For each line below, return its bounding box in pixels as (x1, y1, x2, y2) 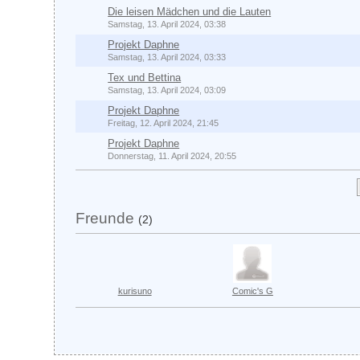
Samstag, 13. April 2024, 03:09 (108, 85, 227, 95)
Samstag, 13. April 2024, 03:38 (108, 19, 227, 29)
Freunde (76, 210, 135, 227)
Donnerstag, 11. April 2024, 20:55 (108, 151, 237, 161)
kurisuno (117, 286, 152, 296)
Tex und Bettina (108, 72, 182, 84)
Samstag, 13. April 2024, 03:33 (108, 52, 227, 62)
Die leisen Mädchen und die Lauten (108, 6, 272, 18)
